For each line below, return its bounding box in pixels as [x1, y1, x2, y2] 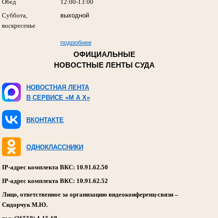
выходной [60, 11, 89, 19]
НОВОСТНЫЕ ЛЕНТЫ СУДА [54, 61, 155, 70]
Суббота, [1, 11, 27, 19]
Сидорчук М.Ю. [1, 200, 49, 208]
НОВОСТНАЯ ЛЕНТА [26, 84, 89, 91]
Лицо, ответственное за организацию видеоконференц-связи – [1, 190, 178, 198]
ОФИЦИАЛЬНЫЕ [73, 51, 135, 59]
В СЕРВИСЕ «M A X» [26, 94, 90, 102]
